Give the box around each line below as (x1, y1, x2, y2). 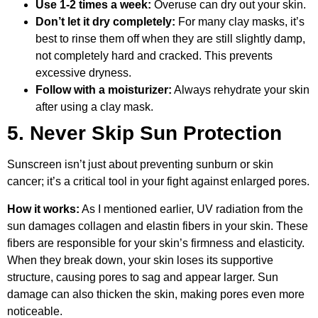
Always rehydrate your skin (172, 84, 309, 97)
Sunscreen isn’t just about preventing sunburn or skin (7, 158, 273, 171)
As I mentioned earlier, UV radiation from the (79, 202, 303, 215)
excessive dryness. (35, 67, 131, 79)
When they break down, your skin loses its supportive (7, 253, 273, 266)
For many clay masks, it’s (175, 16, 305, 28)
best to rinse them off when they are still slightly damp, (35, 33, 305, 45)
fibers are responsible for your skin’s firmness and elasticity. (7, 236, 305, 249)
